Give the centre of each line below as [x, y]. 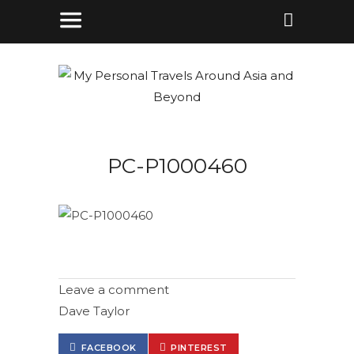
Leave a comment [114, 290]
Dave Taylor [94, 311]
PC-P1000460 [177, 166]
